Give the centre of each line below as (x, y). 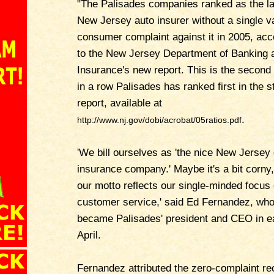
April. (89, 235)
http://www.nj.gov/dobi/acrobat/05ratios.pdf (159, 120)
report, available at (120, 103)
